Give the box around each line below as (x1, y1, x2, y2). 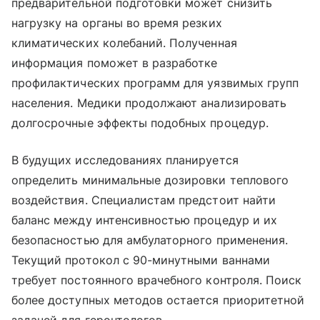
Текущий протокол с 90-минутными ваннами (11, 252, 270, 267)
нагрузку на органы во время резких (11, 15, 222, 30)
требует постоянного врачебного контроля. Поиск (11, 272, 302, 287)
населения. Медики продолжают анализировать (11, 95, 287, 110)
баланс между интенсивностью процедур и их (11, 212, 277, 227)
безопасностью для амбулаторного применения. (11, 232, 289, 247)
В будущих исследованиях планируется (11, 152, 239, 167)
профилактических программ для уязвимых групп (11, 75, 299, 90)
